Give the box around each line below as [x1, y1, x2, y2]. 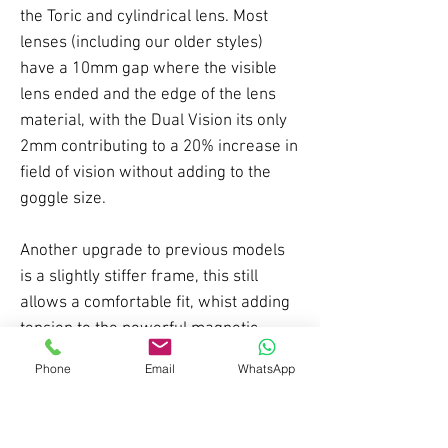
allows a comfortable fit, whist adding [20, 292, 290, 313]
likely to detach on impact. [20, 370, 212, 391]
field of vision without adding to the [20, 162, 271, 183]
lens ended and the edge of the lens [20, 84, 276, 105]
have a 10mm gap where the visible [20, 58, 277, 79]
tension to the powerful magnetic [20, 318, 258, 339]
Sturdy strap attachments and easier [20, 422, 285, 443]
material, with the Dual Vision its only [20, 110, 287, 131]
